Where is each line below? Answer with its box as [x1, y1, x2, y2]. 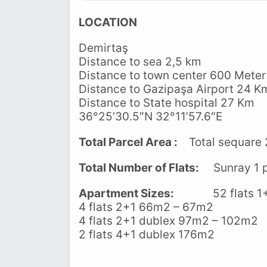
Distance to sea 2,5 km [79, 55, 201, 69]
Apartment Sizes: [79, 187, 174, 200]
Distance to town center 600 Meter [79, 69, 266, 82]
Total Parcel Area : [79, 135, 180, 149]
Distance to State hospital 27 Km [79, 96, 254, 110]
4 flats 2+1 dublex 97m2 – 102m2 [79, 214, 258, 228]
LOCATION [79, 15, 137, 29]
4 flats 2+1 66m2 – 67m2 [79, 200, 213, 214]
